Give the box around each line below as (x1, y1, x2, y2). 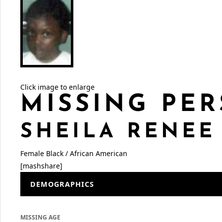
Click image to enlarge (20, 82, 95, 92)
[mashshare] (20, 161, 62, 170)
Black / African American (46, 149, 127, 158)
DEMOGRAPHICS (30, 179, 94, 189)
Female (20, 149, 44, 158)
